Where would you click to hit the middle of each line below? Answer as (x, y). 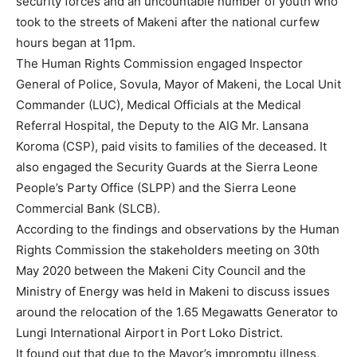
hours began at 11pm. (76, 43)
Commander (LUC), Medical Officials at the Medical (159, 105)
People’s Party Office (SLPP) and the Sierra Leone (156, 188)
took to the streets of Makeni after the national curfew (168, 22)
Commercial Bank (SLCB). (88, 209)
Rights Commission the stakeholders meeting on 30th (168, 250)
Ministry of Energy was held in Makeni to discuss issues (173, 292)
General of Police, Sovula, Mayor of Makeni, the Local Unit (178, 84)
